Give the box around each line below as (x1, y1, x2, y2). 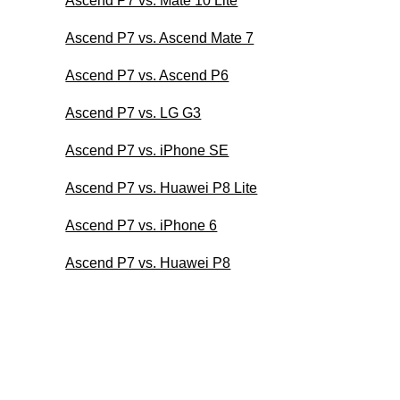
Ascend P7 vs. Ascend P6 (65, 67, 229, 83)
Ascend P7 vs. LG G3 (65, 104, 202, 121)
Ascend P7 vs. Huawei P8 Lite (65, 179, 258, 196)
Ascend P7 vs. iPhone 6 (65, 217, 218, 233)
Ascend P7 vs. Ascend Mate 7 (65, 29, 254, 46)
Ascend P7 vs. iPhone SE (65, 142, 229, 158)
